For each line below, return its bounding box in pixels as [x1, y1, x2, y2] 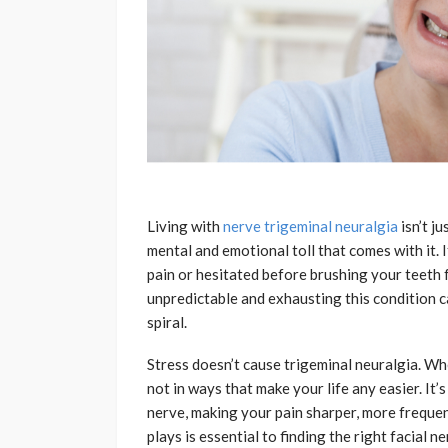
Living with [147, 217, 223, 236]
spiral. [147, 313, 187, 332]
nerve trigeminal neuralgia [223, 217, 398, 236]
